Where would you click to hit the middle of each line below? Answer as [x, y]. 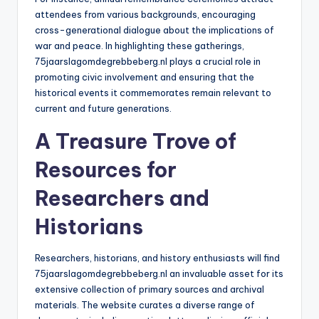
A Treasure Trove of [136, 142]
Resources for [106, 170]
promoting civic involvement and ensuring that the [145, 77]
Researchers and [122, 199]
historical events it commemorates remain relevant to [153, 93]
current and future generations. [103, 109]
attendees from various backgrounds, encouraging [145, 15]
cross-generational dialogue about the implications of [155, 30]
